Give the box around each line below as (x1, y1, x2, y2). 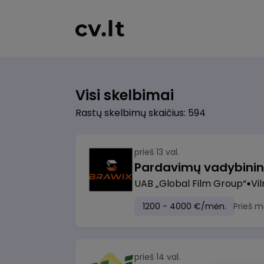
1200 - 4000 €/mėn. (143, 200, 226, 212)
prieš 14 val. (134, 251, 180, 263)
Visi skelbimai (75, 85, 174, 105)
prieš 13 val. (134, 146, 179, 158)
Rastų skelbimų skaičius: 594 (75, 106, 206, 120)
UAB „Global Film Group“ (134, 177, 246, 190)
